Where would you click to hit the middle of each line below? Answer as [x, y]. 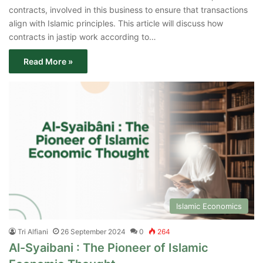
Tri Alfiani [33, 232]
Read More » [48, 61]
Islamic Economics [209, 206]
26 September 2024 [93, 232]
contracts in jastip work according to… [82, 36]
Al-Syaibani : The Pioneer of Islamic [109, 248]
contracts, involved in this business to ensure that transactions [128, 9]
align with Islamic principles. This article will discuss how [116, 23]
